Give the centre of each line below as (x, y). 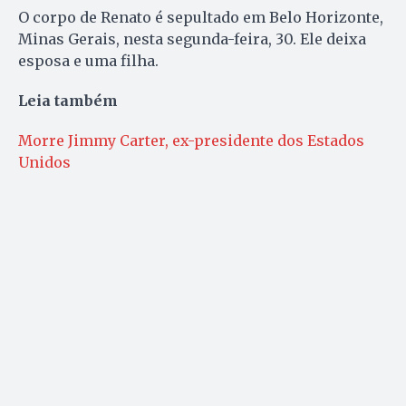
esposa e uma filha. (88, 61)
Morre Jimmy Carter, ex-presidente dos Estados (191, 141)
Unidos (44, 163)
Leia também (68, 101)
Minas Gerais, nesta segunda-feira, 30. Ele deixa (192, 39)
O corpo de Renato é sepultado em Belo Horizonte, (201, 18)
